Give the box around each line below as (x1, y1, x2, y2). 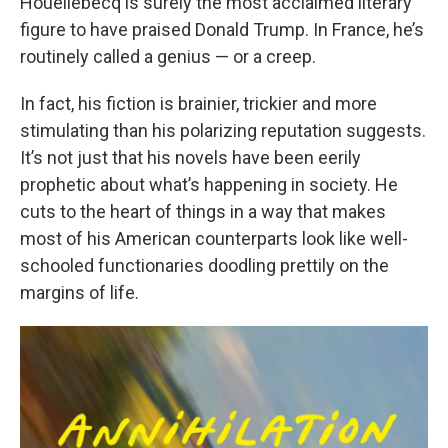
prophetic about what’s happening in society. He (20, 174, 398, 196)
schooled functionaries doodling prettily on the (20, 255, 389, 277)
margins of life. (20, 282, 139, 304)
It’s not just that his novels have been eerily (20, 147, 361, 169)
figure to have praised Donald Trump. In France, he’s (20, 19, 424, 41)
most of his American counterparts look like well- (20, 228, 408, 250)
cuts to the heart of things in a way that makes (20, 201, 386, 223)
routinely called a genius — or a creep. (20, 46, 316, 68)
